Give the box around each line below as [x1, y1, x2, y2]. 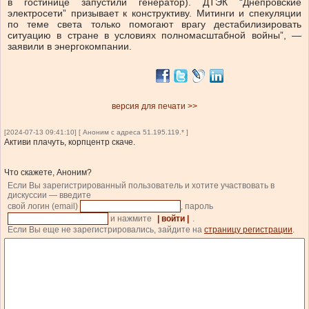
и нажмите [108, 214, 154, 224]
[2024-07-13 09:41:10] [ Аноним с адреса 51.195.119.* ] [4, 128, 188, 137]
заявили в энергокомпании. [8, 41, 132, 52]
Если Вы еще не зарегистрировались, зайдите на [8, 225, 204, 235]
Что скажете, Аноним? [4, 168, 92, 178]
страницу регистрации [204, 225, 292, 235]
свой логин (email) [8, 201, 80, 212]
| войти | [157, 214, 189, 224]
